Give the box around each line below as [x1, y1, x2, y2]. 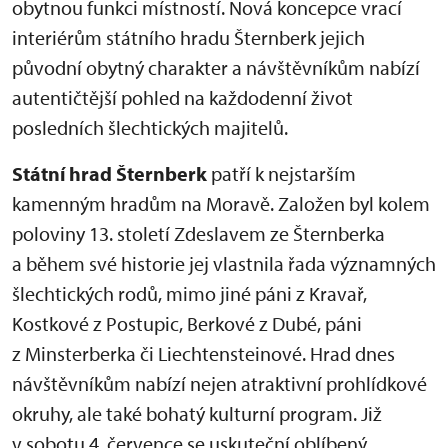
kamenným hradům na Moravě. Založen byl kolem [12, 191, 430, 216]
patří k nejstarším [207, 161, 356, 186]
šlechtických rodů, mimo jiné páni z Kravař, [12, 281, 367, 306]
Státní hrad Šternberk [12, 161, 207, 186]
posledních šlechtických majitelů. [12, 115, 288, 140]
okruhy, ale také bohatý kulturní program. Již [12, 401, 382, 426]
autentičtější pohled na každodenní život [12, 85, 353, 110]
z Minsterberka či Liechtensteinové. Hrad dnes [12, 341, 395, 366]
